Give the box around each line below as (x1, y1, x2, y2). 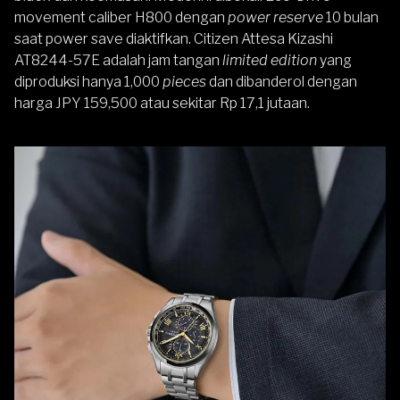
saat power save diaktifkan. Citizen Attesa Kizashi (14, 29, 333, 47)
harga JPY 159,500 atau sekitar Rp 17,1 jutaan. (14, 94, 310, 112)
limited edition (220, 51, 320, 69)
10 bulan (323, 8, 379, 26)
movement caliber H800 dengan (14, 8, 228, 26)
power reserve (228, 8, 323, 26)
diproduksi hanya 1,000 (14, 72, 162, 90)
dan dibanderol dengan (209, 72, 357, 90)
